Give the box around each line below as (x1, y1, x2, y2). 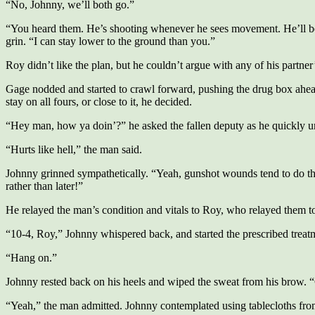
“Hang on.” (6, 252, 57, 264)
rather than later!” (6, 180, 83, 192)
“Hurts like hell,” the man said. (6, 143, 142, 155)
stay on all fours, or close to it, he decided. (6, 96, 192, 108)
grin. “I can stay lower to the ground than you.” (6, 35, 215, 47)
